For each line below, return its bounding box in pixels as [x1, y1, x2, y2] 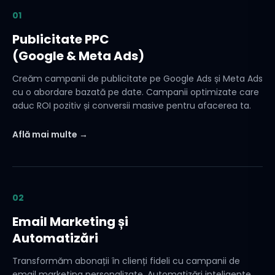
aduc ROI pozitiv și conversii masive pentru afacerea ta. [12, 99, 251, 112]
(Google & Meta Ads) [12, 47, 144, 64]
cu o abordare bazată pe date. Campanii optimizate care [12, 86, 259, 98]
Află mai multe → [12, 128, 88, 141]
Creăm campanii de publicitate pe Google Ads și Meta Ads [12, 72, 263, 85]
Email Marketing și [12, 213, 128, 230]
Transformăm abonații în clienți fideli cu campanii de [12, 255, 240, 267]
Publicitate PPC [12, 31, 109, 48]
